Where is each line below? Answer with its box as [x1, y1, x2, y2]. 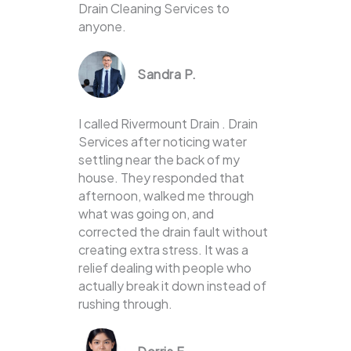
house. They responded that [78, 169, 244, 186]
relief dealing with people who [78, 259, 251, 277]
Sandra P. [137, 66, 197, 83]
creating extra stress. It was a [78, 241, 248, 259]
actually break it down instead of [78, 277, 266, 295]
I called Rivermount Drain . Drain [78, 115, 258, 132]
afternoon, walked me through [78, 187, 254, 204]
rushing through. [78, 295, 172, 313]
